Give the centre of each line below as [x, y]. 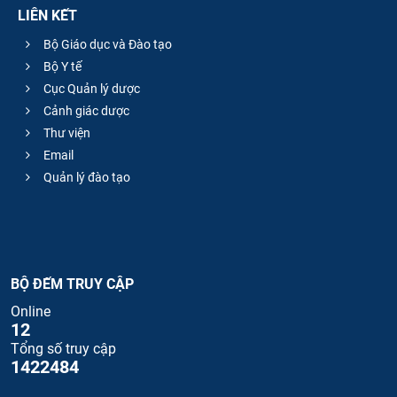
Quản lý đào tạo [86, 178]
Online [31, 312]
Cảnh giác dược [85, 111]
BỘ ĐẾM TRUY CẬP [72, 284]
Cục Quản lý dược [90, 89]
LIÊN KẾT [47, 15]
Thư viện [66, 133]
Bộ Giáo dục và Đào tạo [106, 45]
